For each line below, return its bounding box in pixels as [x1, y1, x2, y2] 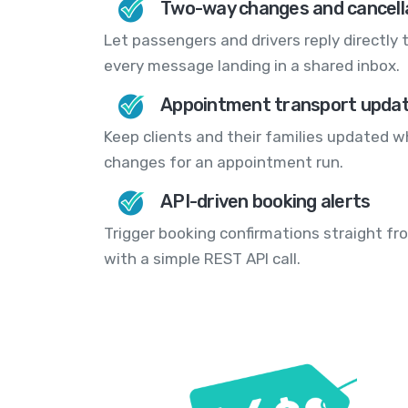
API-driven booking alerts [160, 190, 371, 213]
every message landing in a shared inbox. [104, 56, 400, 76]
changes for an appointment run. [104, 153, 343, 172]
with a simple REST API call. [104, 250, 301, 269]
